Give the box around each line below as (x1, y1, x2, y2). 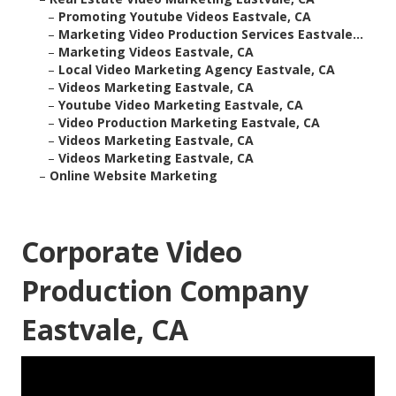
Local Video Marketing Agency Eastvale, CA (58, 61, 335, 79)
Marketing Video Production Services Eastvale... (58, 26, 363, 43)
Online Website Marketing (49, 167, 217, 185)
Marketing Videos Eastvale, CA (58, 43, 254, 61)
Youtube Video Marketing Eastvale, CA (58, 96, 303, 114)
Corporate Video (21, 232, 242, 271)
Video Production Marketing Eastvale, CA (58, 114, 320, 132)
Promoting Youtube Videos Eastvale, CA (58, 8, 311, 26)
